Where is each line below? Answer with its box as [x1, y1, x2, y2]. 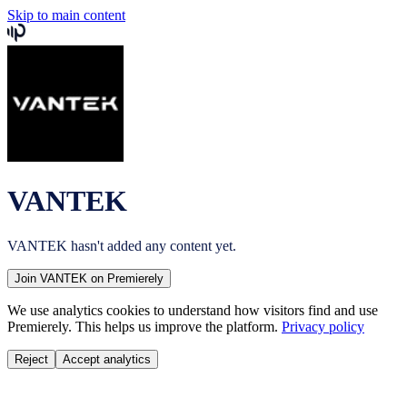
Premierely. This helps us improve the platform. [7, 318, 278, 334]
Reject [15, 352, 48, 366]
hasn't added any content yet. [67, 237, 236, 253]
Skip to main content [7, 7, 125, 23]
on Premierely [87, 271, 164, 285]
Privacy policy [282, 318, 364, 334]
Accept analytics [63, 352, 151, 366]
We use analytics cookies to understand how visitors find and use [7, 302, 378, 318]
